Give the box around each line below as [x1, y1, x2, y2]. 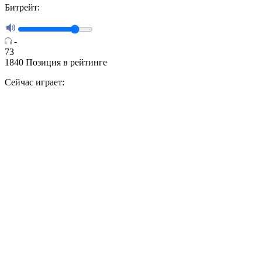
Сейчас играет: [5, 77, 64, 88]
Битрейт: [5, 2, 40, 13]
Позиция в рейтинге [26, 57, 107, 68]
